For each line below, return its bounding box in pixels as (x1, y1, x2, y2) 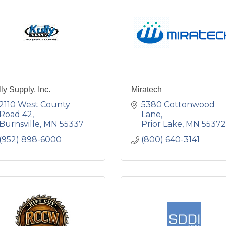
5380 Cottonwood (141, 100, 215, 109)
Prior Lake (141, 119, 182, 129)
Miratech (131, 85, 162, 94)
